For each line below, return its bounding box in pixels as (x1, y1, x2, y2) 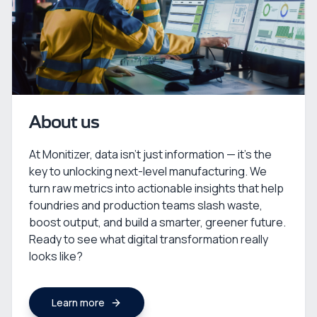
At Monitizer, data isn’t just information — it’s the (29, 146, 272, 162)
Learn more (52, 296, 105, 309)
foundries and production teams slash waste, (29, 197, 263, 213)
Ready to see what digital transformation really (29, 231, 268, 247)
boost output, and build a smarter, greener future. (29, 214, 286, 230)
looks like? (29, 248, 83, 264)
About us (29, 115, 99, 132)
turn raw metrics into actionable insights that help (29, 180, 284, 196)
